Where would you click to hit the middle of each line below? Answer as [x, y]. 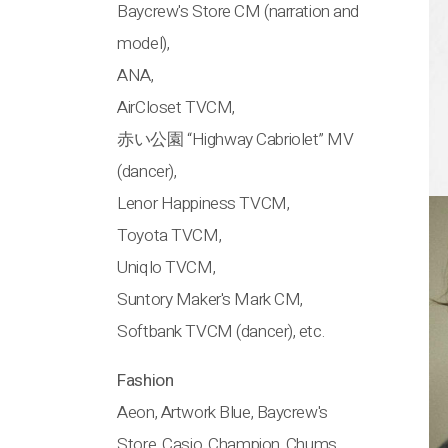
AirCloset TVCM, [176, 107]
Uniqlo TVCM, [166, 267]
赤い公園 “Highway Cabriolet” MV [235, 139]
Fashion [145, 381]
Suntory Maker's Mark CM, [210, 299]
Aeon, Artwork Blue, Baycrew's [222, 413]
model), [143, 43]
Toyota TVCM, [169, 235]
